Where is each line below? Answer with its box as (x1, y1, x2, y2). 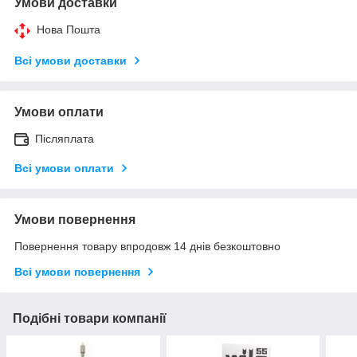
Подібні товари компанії (13, 311, 167, 325)
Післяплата (35, 131, 94, 145)
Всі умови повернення (14, 265, 140, 278)
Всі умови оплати (14, 161, 114, 175)
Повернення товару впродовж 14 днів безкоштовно (14, 239, 280, 253)
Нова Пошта (37, 22, 100, 36)
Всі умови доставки (14, 53, 127, 67)
